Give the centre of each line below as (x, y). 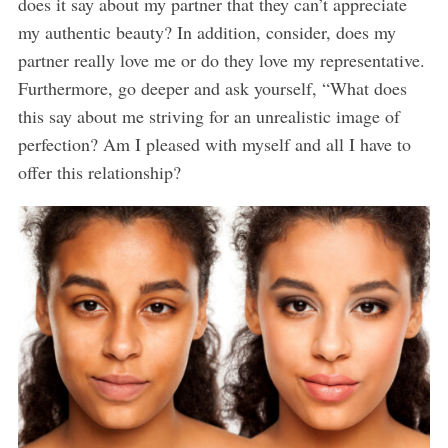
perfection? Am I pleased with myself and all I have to (214, 144)
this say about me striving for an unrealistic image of (208, 116)
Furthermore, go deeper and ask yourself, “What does (212, 88)
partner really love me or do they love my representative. (221, 60)
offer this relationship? (99, 172)
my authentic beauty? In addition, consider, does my (206, 32)
